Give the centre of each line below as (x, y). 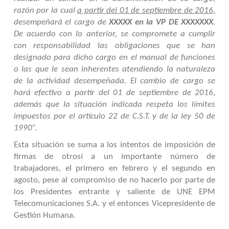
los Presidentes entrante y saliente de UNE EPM (114, 192)
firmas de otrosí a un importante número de (114, 157)
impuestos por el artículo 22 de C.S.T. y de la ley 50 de (114, 116)
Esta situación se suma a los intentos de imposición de (114, 145)
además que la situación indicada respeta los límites (114, 105)
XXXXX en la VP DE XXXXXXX (161, 22)
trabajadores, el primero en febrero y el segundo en (114, 168)
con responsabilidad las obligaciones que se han (114, 46)
